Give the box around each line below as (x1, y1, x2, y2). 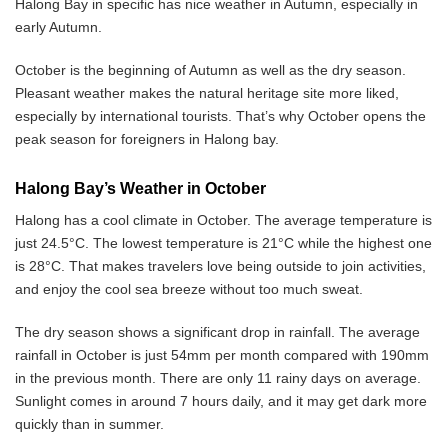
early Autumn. (15, 19, 102, 36)
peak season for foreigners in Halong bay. (15, 131, 279, 148)
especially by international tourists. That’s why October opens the (15, 108, 426, 125)
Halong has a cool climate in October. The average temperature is (15, 212, 432, 229)
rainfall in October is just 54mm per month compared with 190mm (15, 347, 429, 364)
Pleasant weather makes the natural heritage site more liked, (15, 85, 399, 102)
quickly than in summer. (15, 416, 164, 433)
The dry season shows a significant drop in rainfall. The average (15, 324, 420, 341)
